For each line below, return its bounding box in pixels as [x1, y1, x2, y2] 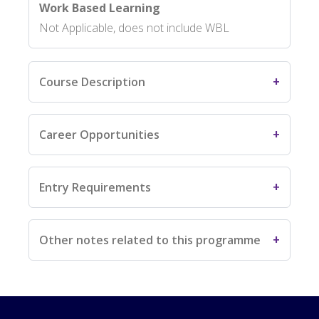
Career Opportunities [39, 126, 159, 142]
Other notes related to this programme [39, 231, 261, 248]
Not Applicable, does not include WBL [39, 19, 229, 36]
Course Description [39, 73, 145, 90]
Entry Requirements [39, 179, 151, 195]
